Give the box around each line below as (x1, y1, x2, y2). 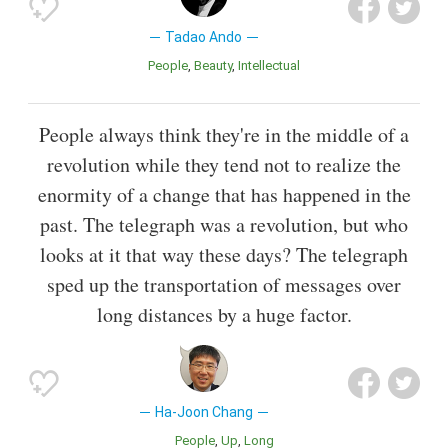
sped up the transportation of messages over (47, 270, 401, 298)
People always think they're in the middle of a (39, 120, 409, 148)
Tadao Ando (165, 28, 243, 45)
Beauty (202, 57, 232, 73)
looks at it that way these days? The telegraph (40, 240, 408, 268)
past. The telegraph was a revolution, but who (40, 210, 408, 238)
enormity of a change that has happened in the (37, 180, 411, 208)
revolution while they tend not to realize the (47, 150, 401, 178)
